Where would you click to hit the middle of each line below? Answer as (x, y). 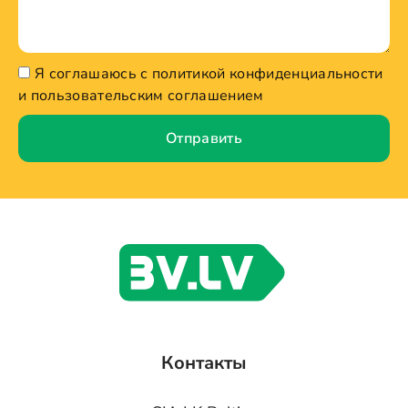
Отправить (204, 139)
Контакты (204, 362)
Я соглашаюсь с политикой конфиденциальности (209, 74)
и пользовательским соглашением (141, 96)
